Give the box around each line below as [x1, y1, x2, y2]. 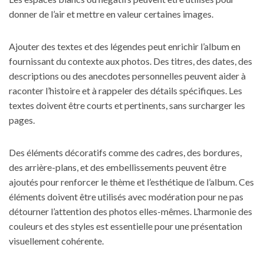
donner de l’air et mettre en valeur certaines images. [9, 8, 213, 19]
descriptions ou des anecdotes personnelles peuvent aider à [9, 70, 246, 81]
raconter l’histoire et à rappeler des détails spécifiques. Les [9, 85, 242, 96]
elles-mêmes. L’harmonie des [137, 206, 252, 217]
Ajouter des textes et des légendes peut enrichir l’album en [9, 41, 240, 52]
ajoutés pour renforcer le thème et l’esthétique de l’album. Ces [9, 176, 254, 187]
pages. [9, 114, 35, 126]
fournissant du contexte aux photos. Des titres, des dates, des [9, 55, 252, 67]
